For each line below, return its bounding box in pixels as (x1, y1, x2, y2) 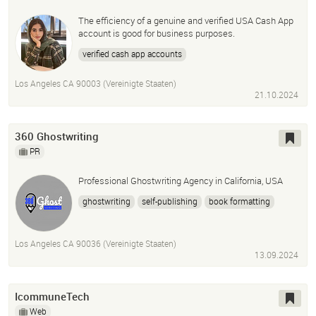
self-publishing (142, 195, 197, 207)
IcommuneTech (15, 289, 90, 304)
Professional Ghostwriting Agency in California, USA (78, 174, 283, 188)
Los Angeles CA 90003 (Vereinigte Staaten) (15, 78, 176, 90)
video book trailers (83, 229, 152, 241)
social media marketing (190, 212, 278, 224)
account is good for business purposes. (78, 27, 235, 40)
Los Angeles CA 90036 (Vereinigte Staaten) (15, 238, 176, 250)
